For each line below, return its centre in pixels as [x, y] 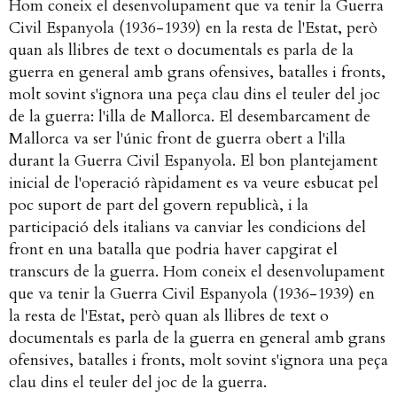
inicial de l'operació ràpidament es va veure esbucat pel [194, 183]
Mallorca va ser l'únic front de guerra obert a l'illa [177, 139]
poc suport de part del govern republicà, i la [159, 206]
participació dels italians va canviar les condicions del [187, 228]
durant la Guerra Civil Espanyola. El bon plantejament [193, 161]
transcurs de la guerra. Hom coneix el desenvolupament [197, 272]
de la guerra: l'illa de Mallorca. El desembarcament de [190, 117]
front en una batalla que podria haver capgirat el [173, 250]
